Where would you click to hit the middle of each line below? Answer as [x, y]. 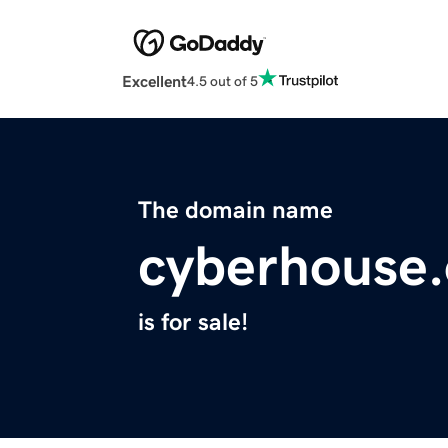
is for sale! [193, 322]
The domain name [235, 210]
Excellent [154, 81]
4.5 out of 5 [222, 80]
